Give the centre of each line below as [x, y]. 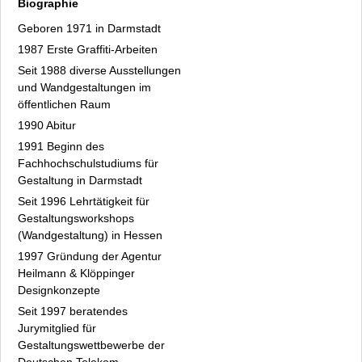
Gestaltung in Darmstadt [80, 180]
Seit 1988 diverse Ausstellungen [99, 70]
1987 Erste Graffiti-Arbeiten [88, 49]
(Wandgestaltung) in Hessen [90, 235]
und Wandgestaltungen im [84, 87]
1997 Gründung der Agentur [90, 256]
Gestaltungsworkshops [76, 218]
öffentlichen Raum [64, 104]
